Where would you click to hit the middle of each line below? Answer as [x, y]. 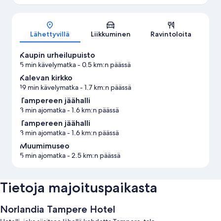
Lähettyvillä [50, 34]
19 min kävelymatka [49, 88]
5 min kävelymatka [48, 65]
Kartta [119, 22]
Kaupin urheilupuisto [57, 55]
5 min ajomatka [43, 156]
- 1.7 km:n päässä [105, 88]
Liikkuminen [110, 34]
